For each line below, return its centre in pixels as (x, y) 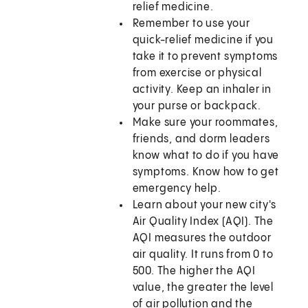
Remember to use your (191, 24)
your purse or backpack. (197, 107)
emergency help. (177, 189)
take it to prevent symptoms (205, 57)
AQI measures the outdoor (202, 239)
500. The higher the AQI (194, 272)
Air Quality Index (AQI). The (203, 222)
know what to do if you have (206, 156)
